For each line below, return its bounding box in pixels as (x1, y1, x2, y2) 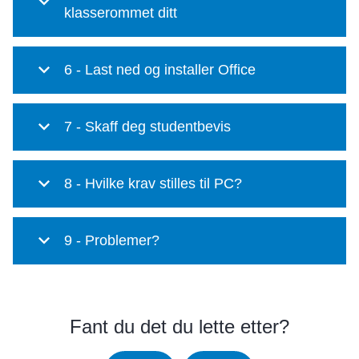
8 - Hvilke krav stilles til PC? (64, 175, 242, 192)
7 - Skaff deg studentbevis (64, 119, 231, 135)
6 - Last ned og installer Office (64, 62, 256, 78)
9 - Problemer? (64, 232, 159, 248)
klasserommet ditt (64, 5, 177, 21)
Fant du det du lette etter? (70, 316, 289, 337)
